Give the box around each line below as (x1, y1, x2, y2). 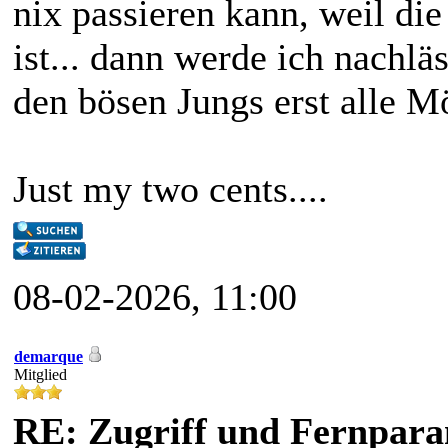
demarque (14, 348, 83, 365)
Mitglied (14, 366, 67, 383)
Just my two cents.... (13, 168, 328, 210)
